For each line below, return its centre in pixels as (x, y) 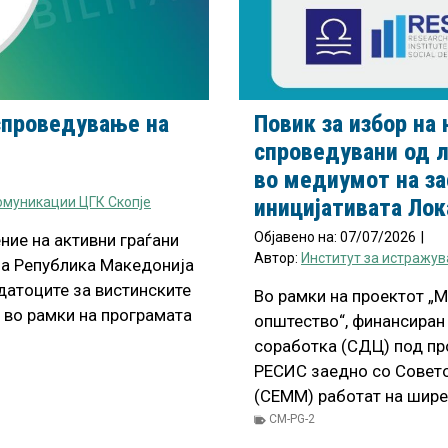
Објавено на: (297, 237)
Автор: (277, 258)
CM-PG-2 (292, 419)
